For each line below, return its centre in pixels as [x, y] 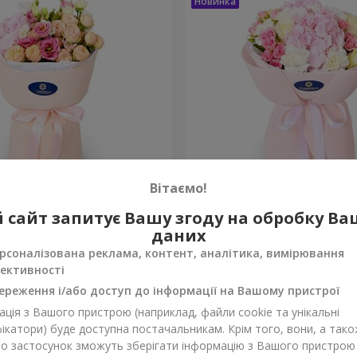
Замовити [122, 251]
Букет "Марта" [236, 206]
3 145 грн [216, 242]
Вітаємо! [178, 188]
